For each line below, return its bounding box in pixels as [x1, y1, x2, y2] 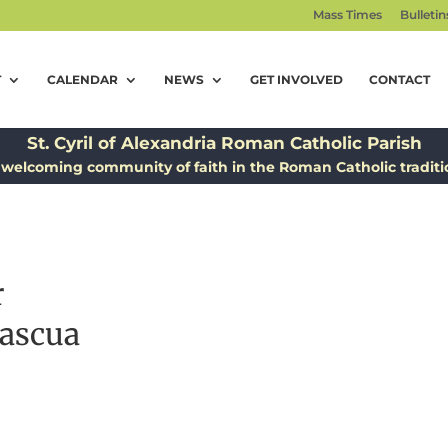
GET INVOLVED [249, 71, 343, 87]
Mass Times [312, 7, 382, 22]
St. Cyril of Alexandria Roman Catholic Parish [26, 133, 422, 154]
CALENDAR [46, 71, 118, 87]
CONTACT [368, 71, 430, 87]
